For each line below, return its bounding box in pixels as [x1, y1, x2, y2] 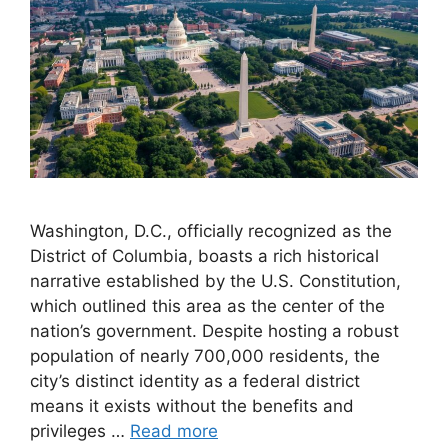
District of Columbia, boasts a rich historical [30, 246, 379, 267]
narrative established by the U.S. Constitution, [30, 271, 401, 292]
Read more [130, 421, 218, 442]
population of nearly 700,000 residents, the [30, 346, 380, 367]
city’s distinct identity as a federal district [30, 371, 360, 392]
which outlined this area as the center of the [30, 296, 385, 317]
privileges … [30, 421, 130, 442]
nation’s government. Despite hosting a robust [30, 321, 399, 342]
